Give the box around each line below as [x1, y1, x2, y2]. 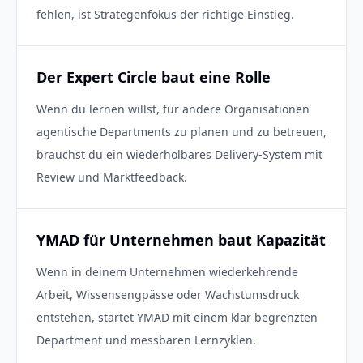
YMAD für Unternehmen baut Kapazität [36, 230, 326, 250]
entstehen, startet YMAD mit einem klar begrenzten [36, 310, 318, 325]
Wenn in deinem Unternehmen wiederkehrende [36, 264, 298, 280]
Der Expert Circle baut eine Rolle [36, 67, 271, 87]
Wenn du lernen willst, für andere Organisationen [36, 101, 310, 117]
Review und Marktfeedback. [36, 169, 187, 185]
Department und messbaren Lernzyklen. [36, 332, 256, 348]
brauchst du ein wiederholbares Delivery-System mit [36, 147, 322, 162]
